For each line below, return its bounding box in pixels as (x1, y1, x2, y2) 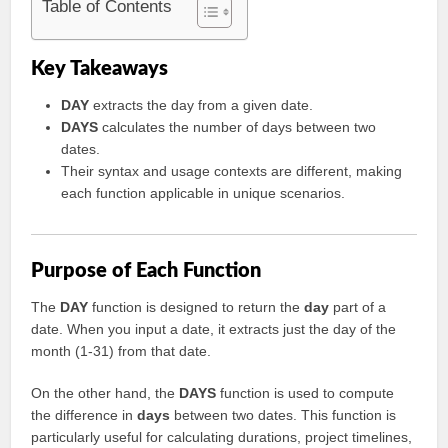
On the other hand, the (31, 385, 180, 401)
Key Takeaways (31, 59, 169, 79)
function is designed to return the (88, 299, 305, 315)
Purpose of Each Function (31, 261, 262, 281)
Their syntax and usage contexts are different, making (61, 163, 403, 179)
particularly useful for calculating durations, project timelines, (31, 429, 413, 445)
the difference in (31, 407, 138, 423)
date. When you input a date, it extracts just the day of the (31, 321, 397, 337)
